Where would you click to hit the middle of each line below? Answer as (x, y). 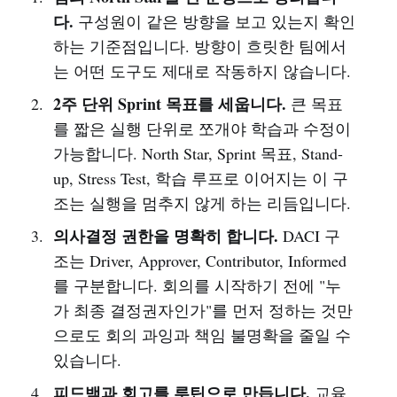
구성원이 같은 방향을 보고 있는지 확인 (214, 21)
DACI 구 (309, 235)
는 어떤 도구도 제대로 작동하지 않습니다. (202, 70)
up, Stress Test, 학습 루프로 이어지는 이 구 (200, 178)
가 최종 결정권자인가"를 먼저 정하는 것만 (202, 310)
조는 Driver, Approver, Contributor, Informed (199, 260)
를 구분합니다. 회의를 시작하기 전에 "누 (197, 285)
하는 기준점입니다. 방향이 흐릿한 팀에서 (199, 46)
